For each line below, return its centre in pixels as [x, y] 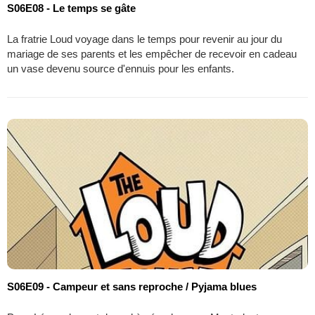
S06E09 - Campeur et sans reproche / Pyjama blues [132, 287]
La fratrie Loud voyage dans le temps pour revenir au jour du [144, 39]
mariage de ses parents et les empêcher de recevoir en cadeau [152, 54]
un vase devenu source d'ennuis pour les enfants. [121, 69]
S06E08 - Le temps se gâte [71, 8]
